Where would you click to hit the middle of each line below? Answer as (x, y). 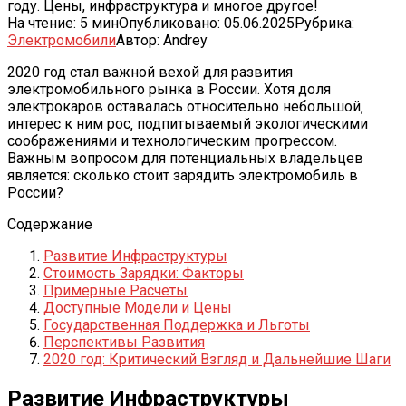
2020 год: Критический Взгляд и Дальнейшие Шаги (217, 359)
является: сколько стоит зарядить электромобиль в (183, 175)
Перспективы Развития (124, 342)
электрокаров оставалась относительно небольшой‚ (185, 106)
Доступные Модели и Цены (138, 307)
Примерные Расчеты (116, 290)
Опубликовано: (169, 23)
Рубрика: (324, 23)
